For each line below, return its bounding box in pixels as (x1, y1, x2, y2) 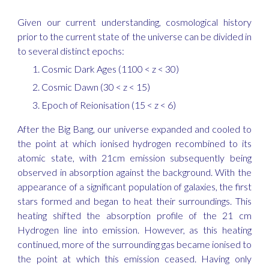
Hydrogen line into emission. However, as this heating (17, 224, 252, 235)
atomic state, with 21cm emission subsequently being (17, 152, 252, 163)
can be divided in (184, 31, 252, 42)
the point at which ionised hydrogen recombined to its (17, 138, 252, 149)
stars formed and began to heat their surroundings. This (17, 195, 252, 207)
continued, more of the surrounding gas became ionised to (17, 238, 252, 250)
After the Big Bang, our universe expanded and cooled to (17, 123, 252, 134)
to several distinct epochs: (17, 45, 125, 56)
